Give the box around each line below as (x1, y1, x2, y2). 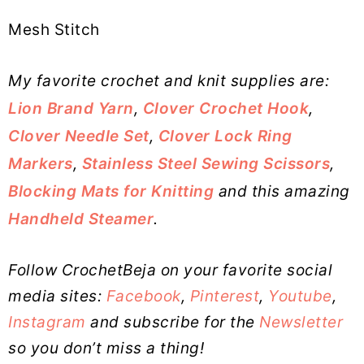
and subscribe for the (85, 313, 259, 332)
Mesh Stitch (8, 20, 100, 40)
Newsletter (259, 313, 343, 332)
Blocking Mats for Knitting (8, 182, 214, 201)
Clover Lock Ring (158, 127, 292, 146)
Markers (8, 154, 73, 174)
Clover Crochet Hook (142, 99, 309, 119)
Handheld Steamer (8, 210, 154, 229)
